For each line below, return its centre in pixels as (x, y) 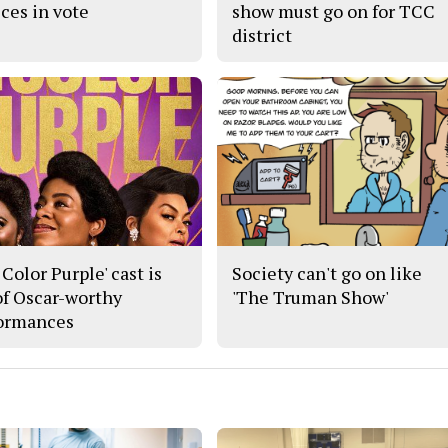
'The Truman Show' (311, 297)
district (262, 34)
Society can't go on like (327, 273)
